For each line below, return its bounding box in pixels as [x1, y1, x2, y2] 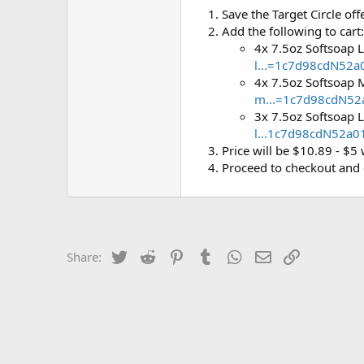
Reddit [158, 247, 194, 263]
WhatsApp [244, 247, 302, 263]
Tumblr [215, 247, 256, 263]
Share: [67, 249, 102, 265]
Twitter [128, 247, 168, 263]
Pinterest [186, 247, 236, 263]
